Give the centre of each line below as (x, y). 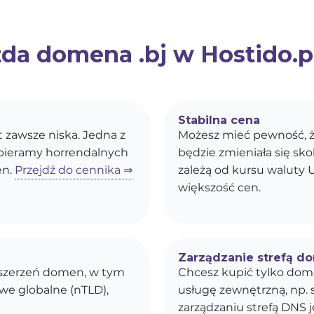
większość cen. (219, 187)
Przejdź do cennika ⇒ (73, 170)
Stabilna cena (219, 120)
